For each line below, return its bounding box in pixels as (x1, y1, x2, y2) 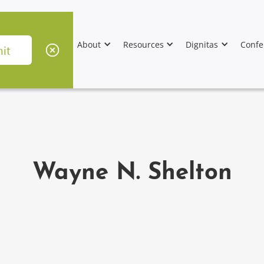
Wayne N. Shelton (32, 161, 232, 185)
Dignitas (186, 38, 219, 50)
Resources (123, 38, 164, 50)
